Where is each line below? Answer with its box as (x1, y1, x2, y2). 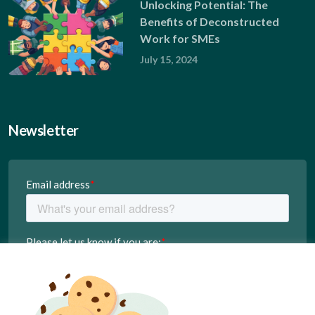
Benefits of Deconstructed (139, 14, 279, 28)
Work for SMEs (139, 31, 220, 45)
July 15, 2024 (139, 53, 198, 65)
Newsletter (8, 121, 79, 139)
